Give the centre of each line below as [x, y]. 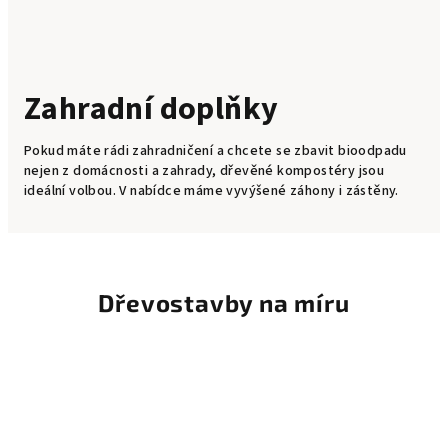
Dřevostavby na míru [224, 302]
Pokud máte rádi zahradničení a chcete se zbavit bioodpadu [215, 150]
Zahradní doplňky [151, 108]
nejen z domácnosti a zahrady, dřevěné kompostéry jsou [204, 170]
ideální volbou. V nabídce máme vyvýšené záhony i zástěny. [211, 190]
